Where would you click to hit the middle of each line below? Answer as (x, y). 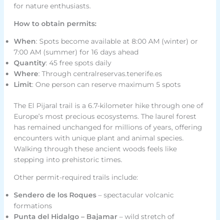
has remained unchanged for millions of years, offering (108, 127)
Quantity (29, 63)
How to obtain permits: (55, 24)
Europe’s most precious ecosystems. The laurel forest (105, 117)
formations (33, 206)
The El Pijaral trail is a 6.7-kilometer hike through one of (108, 106)
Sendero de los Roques (55, 195)
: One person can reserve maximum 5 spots (106, 85)
